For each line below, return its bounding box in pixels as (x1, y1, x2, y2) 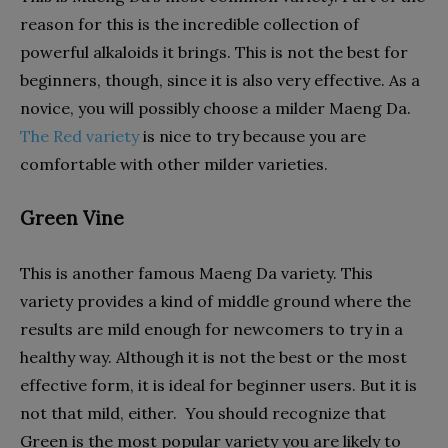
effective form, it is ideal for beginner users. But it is (20, 375, 417, 395)
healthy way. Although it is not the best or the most (20, 347, 407, 367)
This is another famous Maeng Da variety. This (20, 263, 373, 283)
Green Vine (20, 206, 124, 230)
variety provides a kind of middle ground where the (20, 291, 411, 311)
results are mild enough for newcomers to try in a (20, 319, 403, 339)
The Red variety (20, 126, 139, 146)
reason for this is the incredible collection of (20, 14, 359, 34)
